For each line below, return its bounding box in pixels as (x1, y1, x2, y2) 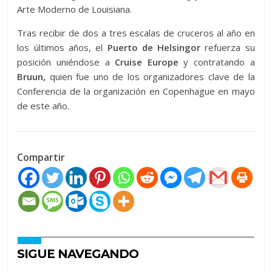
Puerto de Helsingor (107, 41, 201, 53)
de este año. (17, 100, 70, 112)
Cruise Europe (115, 56, 178, 68)
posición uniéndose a (17, 56, 115, 68)
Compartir (17, 151, 66, 164)
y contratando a (178, 56, 255, 68)
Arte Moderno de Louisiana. (17, 3, 132, 15)
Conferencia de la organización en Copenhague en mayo (17, 85, 255, 97)
